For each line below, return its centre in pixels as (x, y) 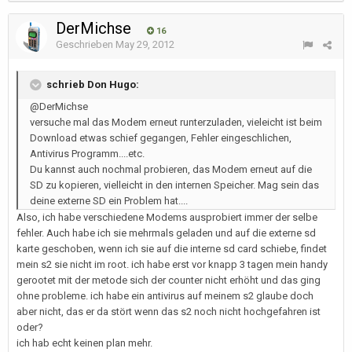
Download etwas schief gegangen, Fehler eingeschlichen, (161, 138)
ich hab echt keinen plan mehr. (84, 343)
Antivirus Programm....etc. (87, 154)
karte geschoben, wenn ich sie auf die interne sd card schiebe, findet (172, 249)
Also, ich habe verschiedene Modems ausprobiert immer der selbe (167, 217)
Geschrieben (86, 44)
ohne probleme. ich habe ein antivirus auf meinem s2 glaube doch (165, 296)
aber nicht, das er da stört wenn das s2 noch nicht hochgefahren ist (169, 312)
